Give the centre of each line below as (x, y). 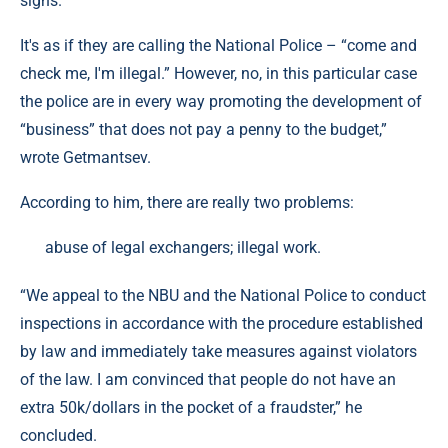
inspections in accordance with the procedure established (221, 323)
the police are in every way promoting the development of (221, 101)
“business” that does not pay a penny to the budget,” (203, 129)
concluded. (58, 435)
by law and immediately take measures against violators (218, 351)
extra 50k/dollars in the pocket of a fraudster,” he (191, 407)
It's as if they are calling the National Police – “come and (218, 45)
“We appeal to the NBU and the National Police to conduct (223, 295)
